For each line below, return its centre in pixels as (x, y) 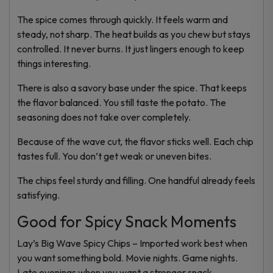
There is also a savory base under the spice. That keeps (132, 87)
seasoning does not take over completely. (104, 117)
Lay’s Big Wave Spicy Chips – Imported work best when (132, 243)
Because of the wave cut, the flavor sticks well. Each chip (135, 141)
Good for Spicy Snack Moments (127, 221)
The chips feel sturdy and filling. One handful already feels (136, 180)
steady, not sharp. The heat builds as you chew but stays (134, 34)
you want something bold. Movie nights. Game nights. (127, 257)
